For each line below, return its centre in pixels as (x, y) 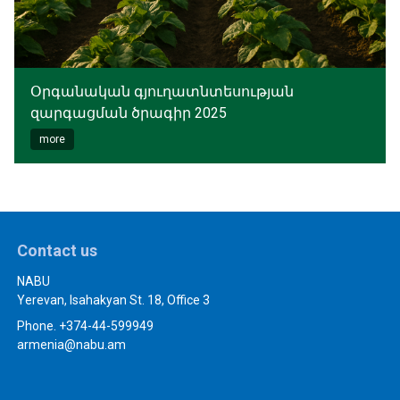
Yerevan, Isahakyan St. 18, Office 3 (113, 300)
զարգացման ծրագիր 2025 (129, 112)
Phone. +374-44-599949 (85, 326)
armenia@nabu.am (71, 345)
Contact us (57, 250)
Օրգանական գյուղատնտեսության (162, 91)
